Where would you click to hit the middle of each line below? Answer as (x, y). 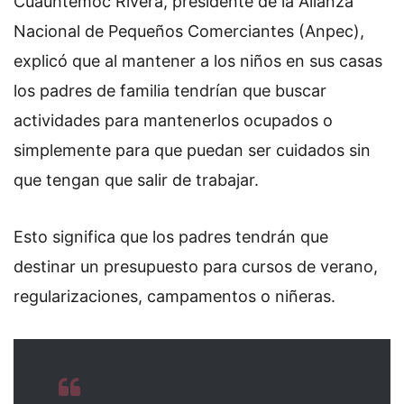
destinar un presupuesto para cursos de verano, (196, 267)
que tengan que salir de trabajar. (136, 179)
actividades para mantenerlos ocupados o (173, 120)
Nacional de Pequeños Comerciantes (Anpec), (189, 31)
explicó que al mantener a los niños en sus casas (198, 60)
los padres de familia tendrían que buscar (170, 90)
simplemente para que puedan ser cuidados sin (192, 150)
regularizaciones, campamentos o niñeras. (174, 297)
